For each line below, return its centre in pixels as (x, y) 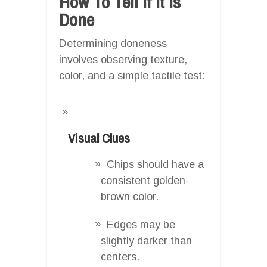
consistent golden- (145, 180)
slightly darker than (146, 240)
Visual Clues (99, 138)
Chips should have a (155, 164)
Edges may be (141, 224)
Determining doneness (113, 43)
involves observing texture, (123, 59)
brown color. (130, 196)
